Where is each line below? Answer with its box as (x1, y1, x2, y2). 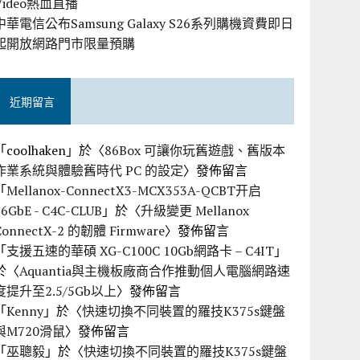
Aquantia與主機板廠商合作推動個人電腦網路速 (19, 262, 291, 280)
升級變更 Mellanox (141, 202, 250, 220)
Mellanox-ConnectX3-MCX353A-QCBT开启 (6, 182, 262, 200)
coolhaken (6, 141, 67, 160)
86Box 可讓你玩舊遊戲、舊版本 (104, 141, 286, 160)
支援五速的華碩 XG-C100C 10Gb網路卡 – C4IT (6, 242, 275, 260)
